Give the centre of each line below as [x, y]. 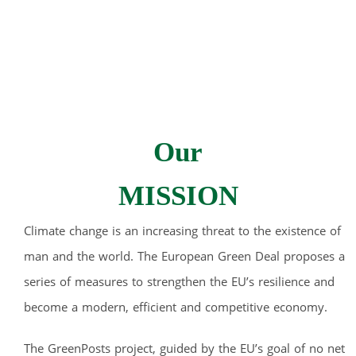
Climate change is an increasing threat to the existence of [182, 230]
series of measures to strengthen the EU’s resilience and [179, 281]
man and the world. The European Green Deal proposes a [184, 255]
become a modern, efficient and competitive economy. [176, 306]
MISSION [178, 195]
